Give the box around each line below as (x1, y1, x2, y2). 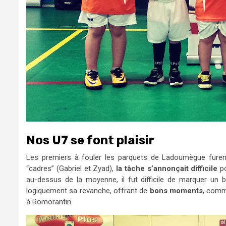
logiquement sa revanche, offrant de (26, 186, 150, 195)
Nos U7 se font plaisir (26, 133, 154, 147)
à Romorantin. (26, 197, 73, 206)
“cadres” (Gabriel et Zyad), (26, 163, 116, 173)
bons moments (149, 186, 203, 195)
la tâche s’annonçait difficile (116, 163, 218, 173)
